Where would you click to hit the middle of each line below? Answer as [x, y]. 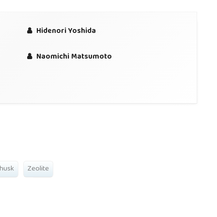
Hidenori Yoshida [65, 31]
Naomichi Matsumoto [73, 57]
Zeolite [39, 169]
